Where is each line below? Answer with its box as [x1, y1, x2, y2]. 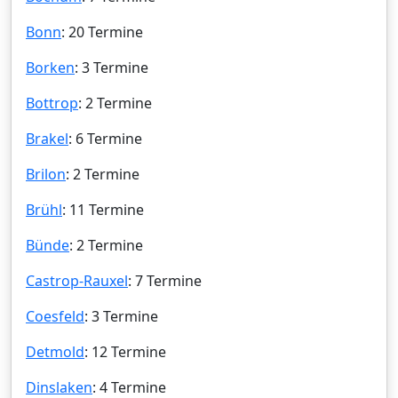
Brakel [26, 128, 68, 148]
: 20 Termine [61, 21, 143, 42]
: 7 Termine [128, 270, 202, 291]
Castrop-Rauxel [26, 270, 128, 291]
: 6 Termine [68, 128, 142, 148]
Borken [26, 57, 75, 77]
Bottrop [26, 92, 78, 113]
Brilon [26, 163, 66, 184]
